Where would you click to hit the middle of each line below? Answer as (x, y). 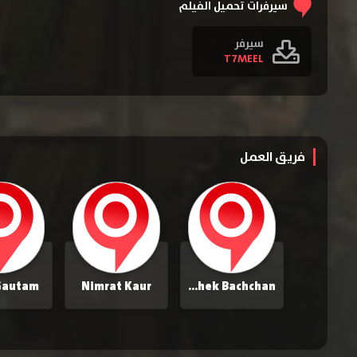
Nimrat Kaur (116, 287)
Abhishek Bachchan (193, 287)
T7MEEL (244, 59)
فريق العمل (273, 157)
